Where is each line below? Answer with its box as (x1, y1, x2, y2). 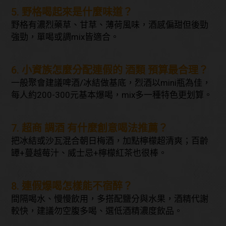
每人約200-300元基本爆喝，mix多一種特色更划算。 (11, 89, 213, 100)
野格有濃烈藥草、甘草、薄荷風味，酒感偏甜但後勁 (11, 19, 209, 30)
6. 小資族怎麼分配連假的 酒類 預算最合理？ (11, 64, 209, 76)
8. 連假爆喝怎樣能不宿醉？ (11, 180, 133, 192)
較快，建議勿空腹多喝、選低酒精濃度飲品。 (11, 205, 183, 216)
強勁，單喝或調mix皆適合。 (11, 31, 120, 42)
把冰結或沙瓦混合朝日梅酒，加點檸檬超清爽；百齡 (11, 135, 209, 146)
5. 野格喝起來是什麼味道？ (11, 6, 133, 18)
